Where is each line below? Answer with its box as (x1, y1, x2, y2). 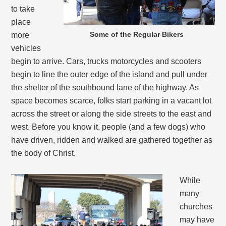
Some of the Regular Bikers (89, 30, 184, 39)
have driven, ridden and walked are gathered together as (11, 136, 213, 145)
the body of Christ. (11, 149, 76, 158)
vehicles (11, 44, 41, 53)
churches (180, 202, 213, 211)
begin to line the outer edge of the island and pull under (11, 70, 208, 79)
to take (11, 5, 35, 14)
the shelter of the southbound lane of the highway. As (11, 83, 199, 92)
